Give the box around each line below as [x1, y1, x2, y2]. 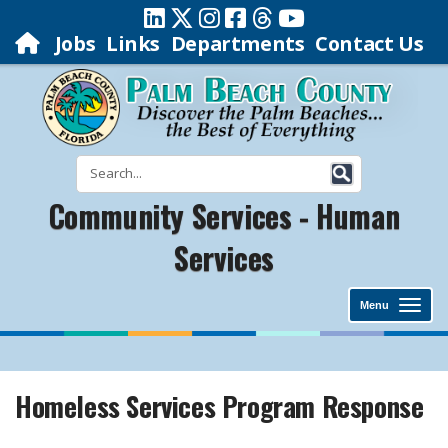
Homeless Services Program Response [15, 386, 424, 426]
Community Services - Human [48, 193, 400, 238]
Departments [170, 30, 305, 57]
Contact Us [315, 30, 424, 57]
